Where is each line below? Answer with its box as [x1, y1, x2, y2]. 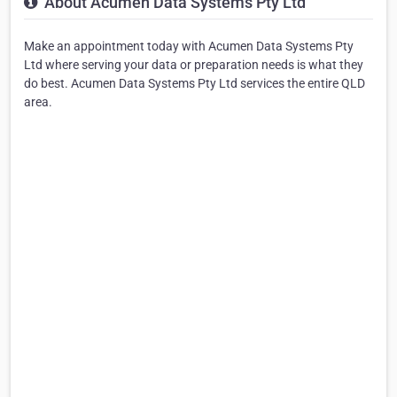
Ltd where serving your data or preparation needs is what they [24, 57, 363, 72]
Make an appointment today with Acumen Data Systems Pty [24, 38, 354, 53]
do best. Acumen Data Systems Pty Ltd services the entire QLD [24, 75, 365, 90]
